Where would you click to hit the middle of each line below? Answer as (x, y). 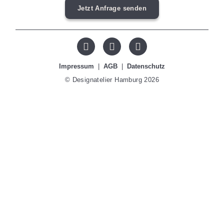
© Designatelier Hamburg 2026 (112, 80)
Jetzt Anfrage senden (112, 8)
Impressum (77, 66)
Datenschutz (145, 66)
